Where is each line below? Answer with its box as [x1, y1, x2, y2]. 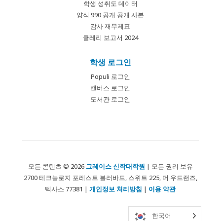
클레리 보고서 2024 [82, 33, 138, 42]
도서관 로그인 [90, 95, 131, 104]
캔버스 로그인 [90, 83, 131, 93]
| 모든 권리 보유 [145, 162, 193, 171]
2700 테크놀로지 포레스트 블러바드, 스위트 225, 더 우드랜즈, [23, 173, 197, 183]
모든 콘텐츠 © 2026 [28, 162, 86, 171]
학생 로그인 [89, 57, 131, 68]
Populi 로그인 [90, 72, 130, 81]
